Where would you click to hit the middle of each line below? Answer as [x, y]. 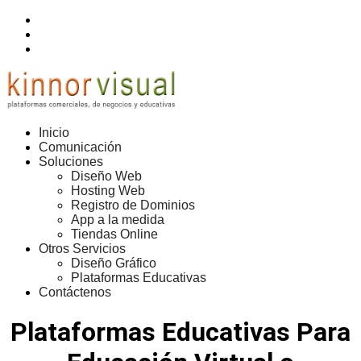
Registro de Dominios [133, 205]
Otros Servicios [82, 249]
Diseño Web [106, 176]
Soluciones [71, 162]
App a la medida [118, 220]
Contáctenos [75, 292]
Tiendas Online [114, 234]
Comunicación [80, 147]
